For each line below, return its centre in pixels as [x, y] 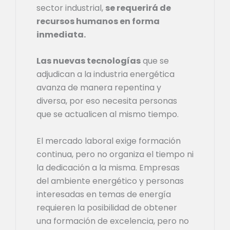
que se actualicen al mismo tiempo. [108, 114]
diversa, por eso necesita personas [107, 101]
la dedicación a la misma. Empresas [108, 167]
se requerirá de [138, 8]
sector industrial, [71, 8]
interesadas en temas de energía [104, 194]
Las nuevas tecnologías [89, 61]
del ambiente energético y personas [110, 181]
